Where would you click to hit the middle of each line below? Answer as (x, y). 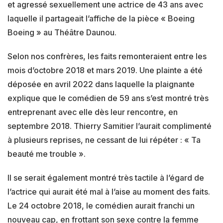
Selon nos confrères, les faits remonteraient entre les (107, 56)
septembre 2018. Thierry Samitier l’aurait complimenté (110, 126)
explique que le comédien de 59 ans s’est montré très (108, 98)
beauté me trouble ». (47, 154)
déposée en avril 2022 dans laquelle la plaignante (101, 84)
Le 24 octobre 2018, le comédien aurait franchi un (101, 206)
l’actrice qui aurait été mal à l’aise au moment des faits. (109, 192)
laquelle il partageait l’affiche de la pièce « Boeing (101, 19)
